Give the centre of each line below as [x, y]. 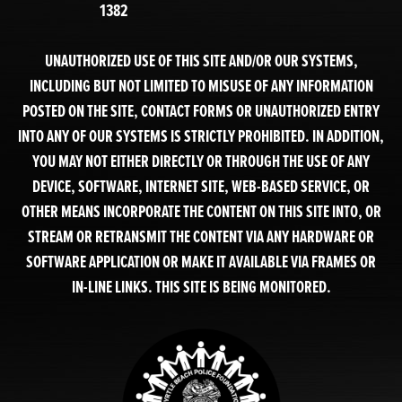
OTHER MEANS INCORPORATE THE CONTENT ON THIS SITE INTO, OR [201, 211]
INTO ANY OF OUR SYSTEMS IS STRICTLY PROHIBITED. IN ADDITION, [201, 136]
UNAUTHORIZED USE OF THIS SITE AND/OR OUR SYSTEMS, [201, 61]
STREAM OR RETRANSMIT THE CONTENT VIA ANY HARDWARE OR [201, 236]
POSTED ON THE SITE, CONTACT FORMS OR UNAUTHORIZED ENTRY [201, 111]
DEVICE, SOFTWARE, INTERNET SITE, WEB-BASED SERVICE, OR [201, 186]
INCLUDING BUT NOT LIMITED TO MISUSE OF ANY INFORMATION [201, 86]
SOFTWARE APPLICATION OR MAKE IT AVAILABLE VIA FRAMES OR [201, 262]
